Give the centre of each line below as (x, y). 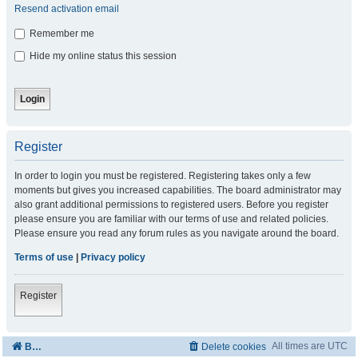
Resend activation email (67, 9)
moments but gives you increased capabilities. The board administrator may (178, 190)
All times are (300, 346)
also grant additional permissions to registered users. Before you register (171, 205)
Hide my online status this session (102, 56)
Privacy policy (113, 257)
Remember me (61, 34)
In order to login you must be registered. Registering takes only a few (163, 176)
